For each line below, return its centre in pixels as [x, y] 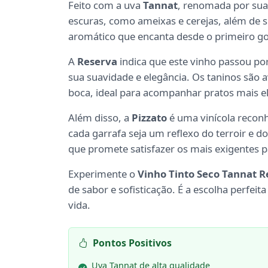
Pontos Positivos [132, 243]
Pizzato [149, 118]
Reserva [97, 62]
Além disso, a [100, 118]
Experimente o [103, 174]
